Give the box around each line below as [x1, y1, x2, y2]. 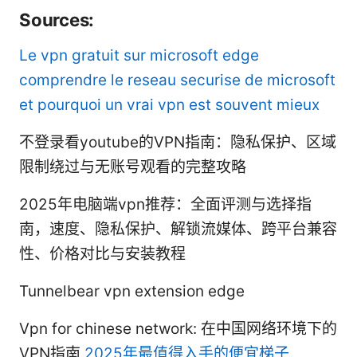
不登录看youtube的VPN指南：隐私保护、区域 [19, 133, 336, 152]
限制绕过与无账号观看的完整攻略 [19, 158, 246, 177]
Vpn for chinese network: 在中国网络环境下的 [19, 320, 337, 339]
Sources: [19, 9, 95, 31]
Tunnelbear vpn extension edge [19, 282, 245, 301]
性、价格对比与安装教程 [19, 245, 186, 264]
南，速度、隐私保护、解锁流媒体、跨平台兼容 [19, 220, 337, 239]
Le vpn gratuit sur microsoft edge [19, 46, 259, 65]
